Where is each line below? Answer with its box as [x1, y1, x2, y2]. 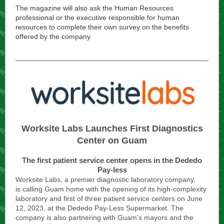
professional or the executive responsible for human [15, 13, 179, 21]
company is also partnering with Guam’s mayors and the [15, 213, 193, 221]
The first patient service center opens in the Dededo [22, 156, 202, 164]
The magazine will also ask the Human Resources [15, 4, 173, 12]
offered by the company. [15, 32, 92, 40]
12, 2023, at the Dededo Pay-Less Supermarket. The [15, 204, 183, 212]
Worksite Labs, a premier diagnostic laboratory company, [15, 175, 195, 183]
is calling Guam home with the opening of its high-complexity [15, 185, 206, 193]
